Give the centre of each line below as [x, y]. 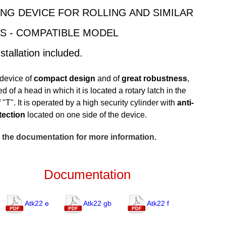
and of [108, 78]
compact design [64, 78]
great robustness [154, 78]
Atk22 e [37, 203]
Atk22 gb [97, 203]
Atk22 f [158, 203]
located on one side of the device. [86, 115]
